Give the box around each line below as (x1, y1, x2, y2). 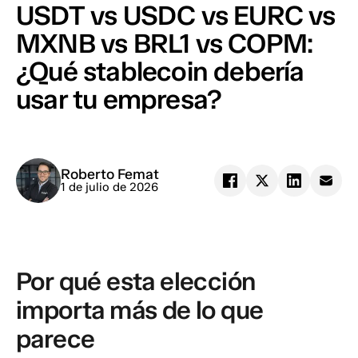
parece (16, 323, 95, 354)
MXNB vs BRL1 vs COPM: (16, 26, 313, 60)
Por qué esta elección (16, 265, 256, 296)
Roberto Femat (61, 165, 159, 183)
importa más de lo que (16, 294, 264, 325)
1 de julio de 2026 (61, 180, 158, 194)
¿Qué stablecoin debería (16, 54, 304, 88)
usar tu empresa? (16, 82, 222, 116)
